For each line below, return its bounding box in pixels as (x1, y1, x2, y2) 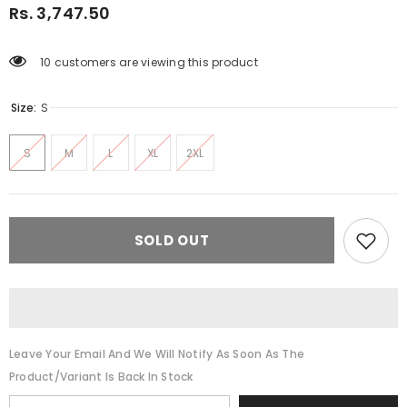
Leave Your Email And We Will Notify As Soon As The (9, 346, 304, 362)
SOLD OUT (134, 231, 210, 251)
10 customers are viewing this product (40, 54, 258, 70)
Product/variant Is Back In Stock (9, 369, 194, 385)
